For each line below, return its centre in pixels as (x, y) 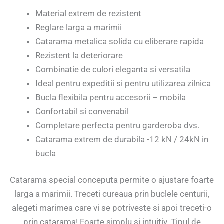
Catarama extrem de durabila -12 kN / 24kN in (122, 139)
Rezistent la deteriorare (79, 55)
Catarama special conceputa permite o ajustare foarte (112, 180)
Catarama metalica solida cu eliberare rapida (120, 41)
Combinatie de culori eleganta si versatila (113, 69)
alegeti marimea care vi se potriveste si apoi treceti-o (112, 208)
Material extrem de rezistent (88, 13)
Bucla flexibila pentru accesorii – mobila (111, 97)
